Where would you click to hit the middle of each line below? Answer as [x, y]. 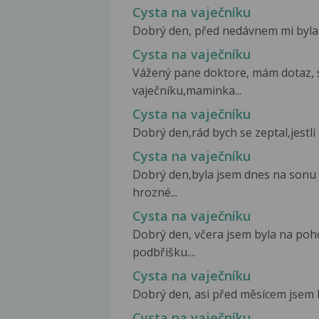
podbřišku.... [164, 252]
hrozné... [155, 192]
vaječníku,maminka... [187, 90]
